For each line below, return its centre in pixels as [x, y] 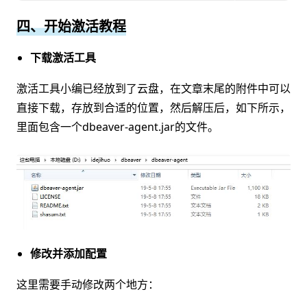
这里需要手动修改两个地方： [88, 285]
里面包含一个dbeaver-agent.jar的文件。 [118, 127]
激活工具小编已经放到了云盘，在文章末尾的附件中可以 [153, 89]
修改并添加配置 [69, 254]
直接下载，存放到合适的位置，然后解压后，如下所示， [153, 108]
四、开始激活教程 [71, 27]
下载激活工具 [63, 58]
